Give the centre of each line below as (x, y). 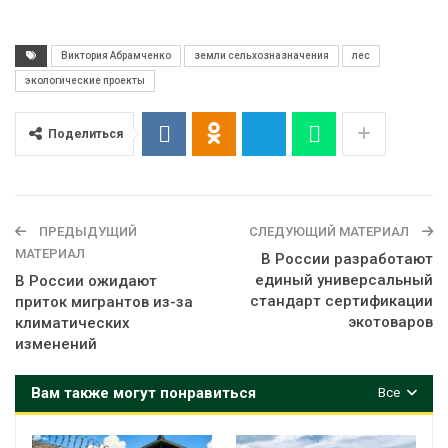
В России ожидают (86, 280)
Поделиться (85, 133)
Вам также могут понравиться (143, 392)
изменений (56, 343)
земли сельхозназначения (261, 55)
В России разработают (347, 258)
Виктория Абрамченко (116, 55)
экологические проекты (85, 80)
